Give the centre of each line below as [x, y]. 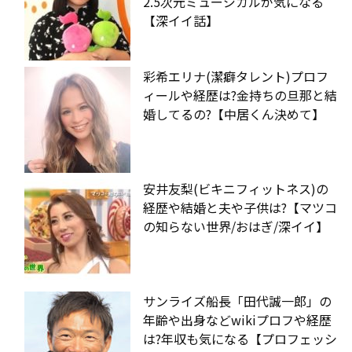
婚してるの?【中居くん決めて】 [234, 114]
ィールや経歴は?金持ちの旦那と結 [240, 95]
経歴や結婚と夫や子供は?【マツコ [240, 207]
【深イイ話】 [181, 20]
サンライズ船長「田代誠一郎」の [237, 301]
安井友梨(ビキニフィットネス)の [236, 188]
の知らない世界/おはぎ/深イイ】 [236, 226]
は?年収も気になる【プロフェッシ [240, 338]
